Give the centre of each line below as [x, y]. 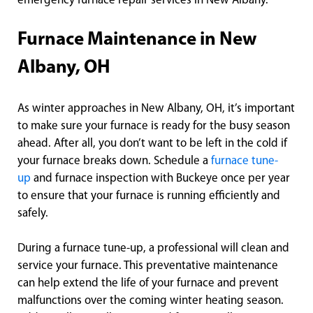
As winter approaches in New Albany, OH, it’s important [156, 109]
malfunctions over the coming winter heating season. [151, 301]
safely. [33, 214]
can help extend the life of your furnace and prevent [148, 284]
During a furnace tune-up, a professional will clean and [153, 249]
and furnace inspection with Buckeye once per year [160, 179]
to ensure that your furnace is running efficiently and [149, 196]
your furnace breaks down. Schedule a [114, 161]
